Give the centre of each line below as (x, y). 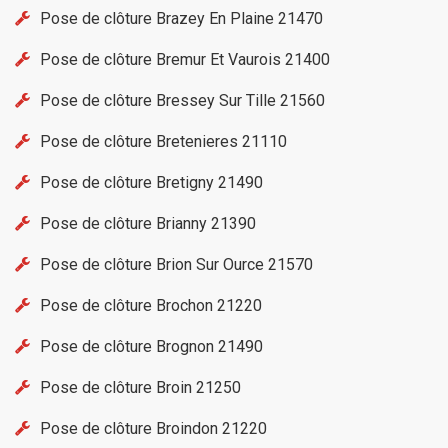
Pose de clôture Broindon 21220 (153, 429)
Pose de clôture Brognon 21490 (151, 347)
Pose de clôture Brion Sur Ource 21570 (176, 265)
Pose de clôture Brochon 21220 (151, 306)
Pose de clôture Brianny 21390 (148, 224)
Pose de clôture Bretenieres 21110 (163, 142)
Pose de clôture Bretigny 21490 (151, 183)
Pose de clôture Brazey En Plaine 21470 (181, 19)
